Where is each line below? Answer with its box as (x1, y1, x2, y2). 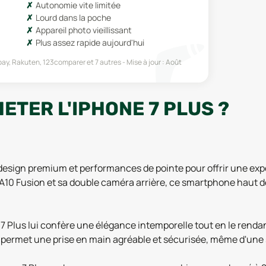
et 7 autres (85, 56, 121, 67)
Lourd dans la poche (35, 11, 111, 23)
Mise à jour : (126, 56, 166, 67)
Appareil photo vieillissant (35, 24, 132, 36)
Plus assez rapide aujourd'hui (35, 36, 144, 48)
